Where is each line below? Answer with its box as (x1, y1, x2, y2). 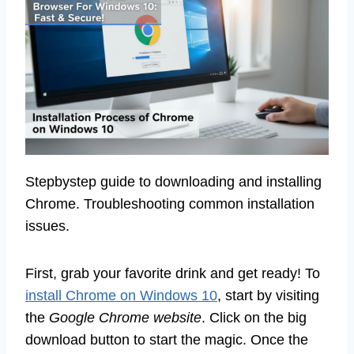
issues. (25, 218, 70, 235)
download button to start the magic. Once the (25, 332, 308, 348)
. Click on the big (201, 310, 307, 326)
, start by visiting (217, 288, 319, 304)
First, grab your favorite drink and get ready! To (25, 265, 320, 282)
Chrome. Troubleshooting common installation (25, 196, 314, 213)
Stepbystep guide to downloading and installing (25, 174, 322, 190)
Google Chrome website (49, 310, 201, 326)
